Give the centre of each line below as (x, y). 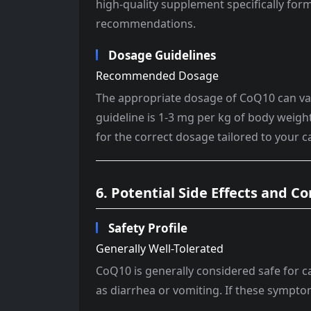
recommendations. (146, 24)
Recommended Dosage (157, 76)
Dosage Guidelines (162, 55)
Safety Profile (148, 228)
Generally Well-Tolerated (160, 249)
